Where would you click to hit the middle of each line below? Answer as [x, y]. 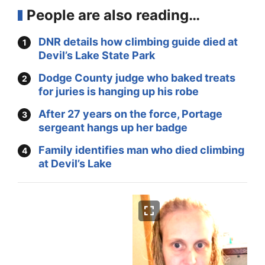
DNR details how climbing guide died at [138, 42]
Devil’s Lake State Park [97, 55]
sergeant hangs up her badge [113, 127]
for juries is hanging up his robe [119, 91]
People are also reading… [113, 15]
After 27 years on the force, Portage [130, 114]
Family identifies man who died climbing [141, 150]
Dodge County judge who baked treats [137, 78]
